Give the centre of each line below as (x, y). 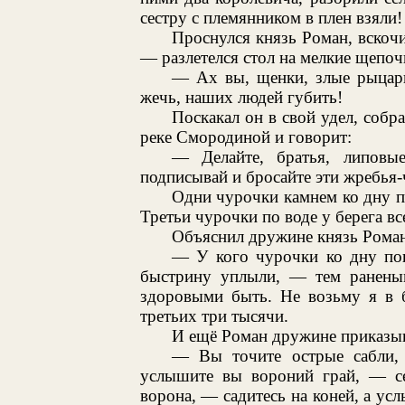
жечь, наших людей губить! (241, 97)
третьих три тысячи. (214, 316)
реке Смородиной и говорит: (245, 137)
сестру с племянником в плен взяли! (271, 17)
